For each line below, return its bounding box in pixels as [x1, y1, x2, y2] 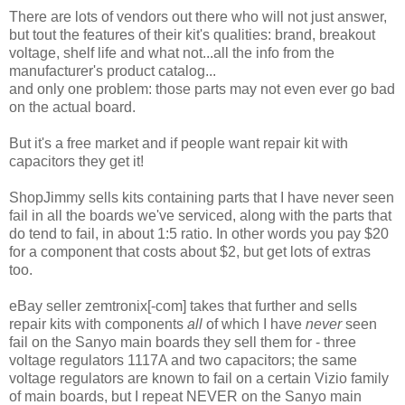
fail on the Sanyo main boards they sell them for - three [9, 334, 356, 351]
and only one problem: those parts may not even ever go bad [9, 81, 395, 98]
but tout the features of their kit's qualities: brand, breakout [9, 27, 375, 43]
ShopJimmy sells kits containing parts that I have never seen [9, 190, 394, 206]
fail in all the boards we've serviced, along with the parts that [9, 208, 391, 224]
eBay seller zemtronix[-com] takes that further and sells [9, 298, 357, 315]
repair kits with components [9, 316, 187, 333]
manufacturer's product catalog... [9, 63, 216, 80]
